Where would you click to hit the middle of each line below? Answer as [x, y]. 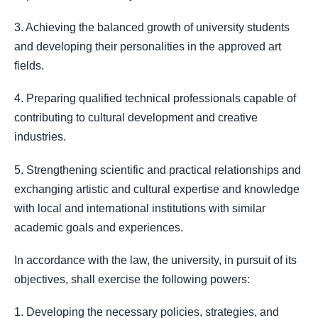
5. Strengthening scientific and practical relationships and [158, 170]
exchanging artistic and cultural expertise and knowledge [157, 189]
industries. [40, 137]
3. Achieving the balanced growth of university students [152, 28]
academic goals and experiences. [99, 227]
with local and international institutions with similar [140, 208]
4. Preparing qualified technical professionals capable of [155, 99]
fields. [29, 66]
